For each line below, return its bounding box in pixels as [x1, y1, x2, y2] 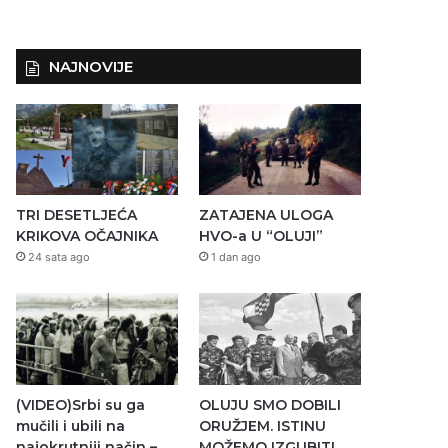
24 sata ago [28, 250, 91, 265]
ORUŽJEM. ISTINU [198, 416, 326, 435]
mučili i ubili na [16, 416, 126, 435]
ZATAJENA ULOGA [198, 206, 333, 225]
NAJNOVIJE [49, 57, 134, 76]
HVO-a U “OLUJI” [198, 227, 323, 246]
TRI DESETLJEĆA [16, 206, 138, 225]
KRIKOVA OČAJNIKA [16, 227, 159, 246]
